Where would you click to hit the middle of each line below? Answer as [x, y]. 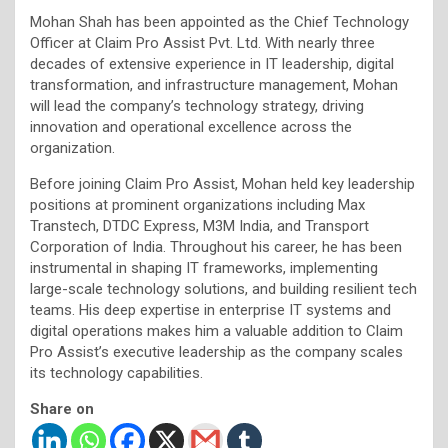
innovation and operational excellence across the [191, 126]
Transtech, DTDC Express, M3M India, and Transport [199, 225]
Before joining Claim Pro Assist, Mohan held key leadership [222, 183]
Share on [62, 408]
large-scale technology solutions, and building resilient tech [223, 288]
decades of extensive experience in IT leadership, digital [212, 63]
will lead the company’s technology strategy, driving [197, 105]
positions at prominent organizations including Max [197, 204]
